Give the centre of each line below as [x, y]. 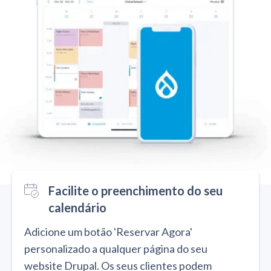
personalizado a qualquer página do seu [116, 248]
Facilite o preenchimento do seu [135, 190]
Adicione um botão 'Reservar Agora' [108, 231]
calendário [77, 207]
